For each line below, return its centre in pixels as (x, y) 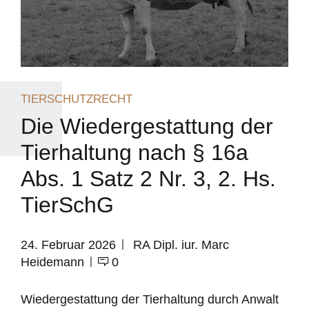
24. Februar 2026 (68, 245)
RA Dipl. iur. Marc (179, 245)
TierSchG (67, 205)
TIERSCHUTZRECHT (77, 99)
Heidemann (52, 262)
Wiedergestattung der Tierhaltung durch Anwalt (150, 299)
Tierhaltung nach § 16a (134, 152)
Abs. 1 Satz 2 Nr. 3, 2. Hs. (148, 178)
